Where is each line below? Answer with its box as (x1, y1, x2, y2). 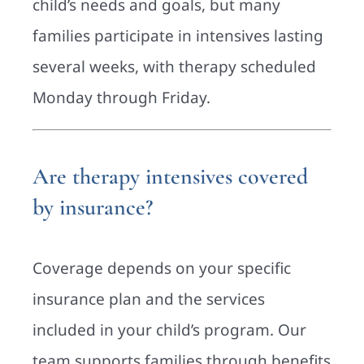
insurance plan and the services (32, 288, 265, 310)
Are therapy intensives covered (32, 162, 308, 190)
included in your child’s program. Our (32, 319, 306, 341)
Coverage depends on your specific (32, 258, 291, 279)
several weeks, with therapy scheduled (32, 55, 316, 77)
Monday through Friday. (32, 86, 210, 108)
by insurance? (32, 193, 153, 221)
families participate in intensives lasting (32, 24, 323, 46)
